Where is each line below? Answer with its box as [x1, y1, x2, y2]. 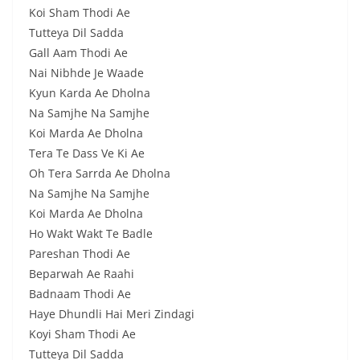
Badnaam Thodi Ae [29, 286, 131, 301]
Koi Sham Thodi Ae [29, 5, 130, 20]
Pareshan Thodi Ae [29, 246, 130, 261]
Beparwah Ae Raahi [29, 266, 134, 281]
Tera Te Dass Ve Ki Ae [29, 145, 145, 161]
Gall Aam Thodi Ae [29, 45, 128, 60]
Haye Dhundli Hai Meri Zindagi [29, 306, 194, 321]
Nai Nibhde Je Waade [29, 65, 144, 80]
